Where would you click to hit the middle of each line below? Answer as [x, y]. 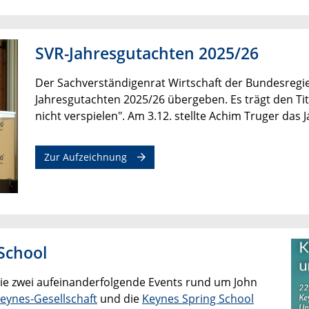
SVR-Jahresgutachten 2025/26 [147, 53]
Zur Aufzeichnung [85, 157]
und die [120, 299]
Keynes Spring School [198, 299]
